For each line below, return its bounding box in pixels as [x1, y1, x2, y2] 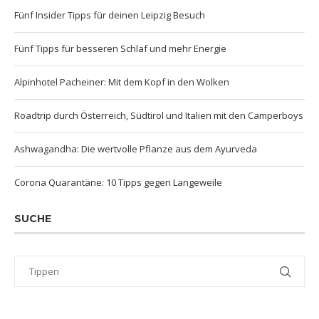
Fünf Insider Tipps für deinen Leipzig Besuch [14, 8, 205, 21]
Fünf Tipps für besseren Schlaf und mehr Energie [14, 41, 226, 55]
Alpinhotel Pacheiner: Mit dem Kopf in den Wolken [14, 75, 229, 88]
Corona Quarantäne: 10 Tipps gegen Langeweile [14, 175, 222, 189]
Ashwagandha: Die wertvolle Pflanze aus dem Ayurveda [14, 142, 257, 155]
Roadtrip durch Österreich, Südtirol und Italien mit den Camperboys [14, 108, 303, 122]
